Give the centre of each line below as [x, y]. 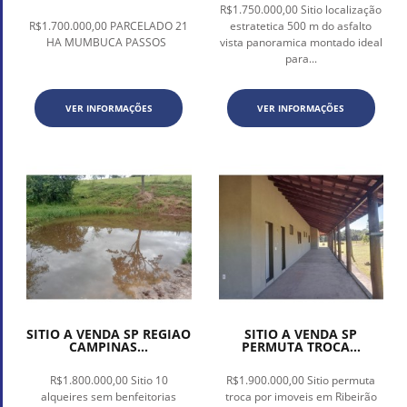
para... [301, 59]
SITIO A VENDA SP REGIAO [109, 333]
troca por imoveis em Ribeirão [301, 396]
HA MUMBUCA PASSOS [109, 43]
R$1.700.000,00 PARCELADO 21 [109, 26]
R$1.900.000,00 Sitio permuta [301, 380]
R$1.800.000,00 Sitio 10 [109, 380]
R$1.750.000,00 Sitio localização [301, 10]
